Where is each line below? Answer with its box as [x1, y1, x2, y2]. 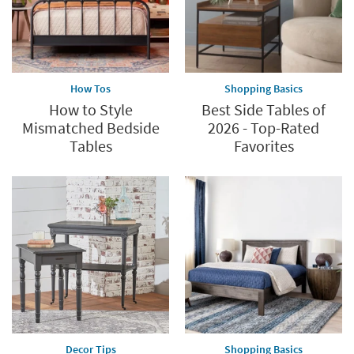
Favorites [233, 136, 294, 156]
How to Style [48, 100, 133, 120]
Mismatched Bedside [21, 118, 160, 138]
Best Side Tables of [201, 100, 326, 120]
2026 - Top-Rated [208, 118, 319, 138]
